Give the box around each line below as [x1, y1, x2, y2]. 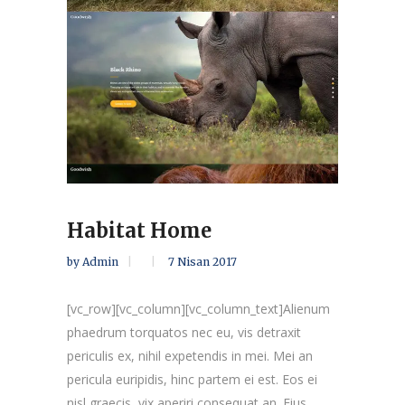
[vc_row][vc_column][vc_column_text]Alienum [67, 299, 330, 317]
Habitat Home [67, 217, 212, 243]
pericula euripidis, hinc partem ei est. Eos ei [67, 370, 317, 388]
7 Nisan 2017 [168, 254, 237, 268]
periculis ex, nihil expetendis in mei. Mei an [67, 346, 313, 364]
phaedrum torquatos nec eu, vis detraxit [67, 323, 301, 341]
